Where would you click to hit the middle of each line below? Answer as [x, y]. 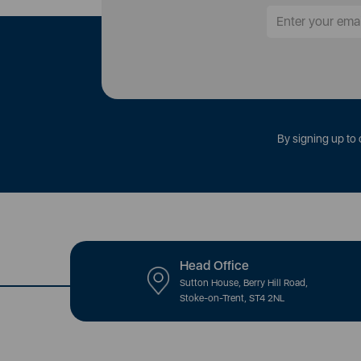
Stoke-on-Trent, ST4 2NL [232, 299]
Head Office [214, 266]
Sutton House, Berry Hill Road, [243, 283]
